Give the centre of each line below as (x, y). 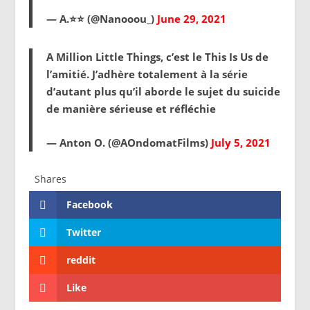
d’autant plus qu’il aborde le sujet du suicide (164, 91)
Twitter (84, 232)
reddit (81, 259)
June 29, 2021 (192, 18)
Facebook (90, 204)
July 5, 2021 (241, 142)
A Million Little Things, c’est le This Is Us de (158, 56)
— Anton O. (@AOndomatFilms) (129, 142)
